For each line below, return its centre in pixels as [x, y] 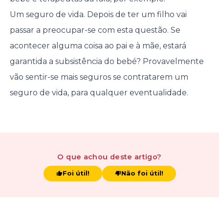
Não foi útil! [142, 173]
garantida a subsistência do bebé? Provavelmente [107, 62]
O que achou [83, 157]
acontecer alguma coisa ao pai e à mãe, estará [98, 46]
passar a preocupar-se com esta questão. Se [95, 30]
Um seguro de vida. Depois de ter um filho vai [98, 15]
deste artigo [132, 157]
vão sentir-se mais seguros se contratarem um [99, 77]
